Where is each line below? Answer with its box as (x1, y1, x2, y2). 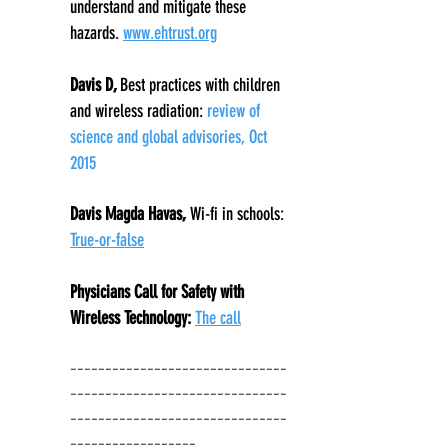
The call (195, 307, 241, 329)
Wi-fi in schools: (190, 203, 284, 225)
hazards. (70, 22, 123, 44)
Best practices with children (120, 74, 280, 96)
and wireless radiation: (70, 100, 203, 122)
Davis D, (70, 74, 120, 96)
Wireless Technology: (70, 307, 195, 329)
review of (207, 100, 260, 122)
